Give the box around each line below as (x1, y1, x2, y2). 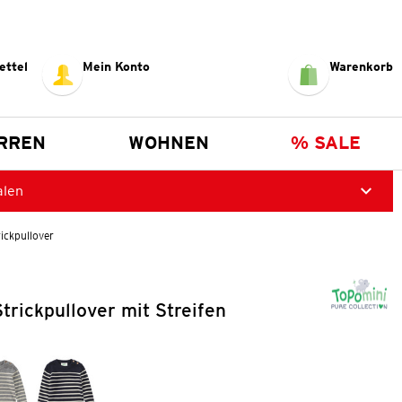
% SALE (291, 131, 362, 153)
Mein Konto (83, 58, 151, 74)
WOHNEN (127, 131, 209, 153)
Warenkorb (328, 58, 393, 74)
